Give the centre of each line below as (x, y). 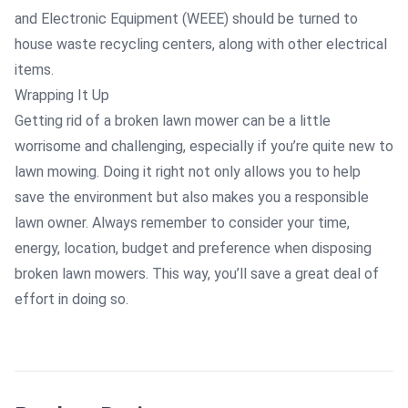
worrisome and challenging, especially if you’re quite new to (204, 146)
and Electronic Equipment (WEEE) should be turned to (186, 19)
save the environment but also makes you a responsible (192, 197)
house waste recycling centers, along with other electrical (201, 44)
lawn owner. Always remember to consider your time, (182, 223)
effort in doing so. (71, 299)
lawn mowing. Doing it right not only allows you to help (188, 172)
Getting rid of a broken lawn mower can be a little (173, 121)
